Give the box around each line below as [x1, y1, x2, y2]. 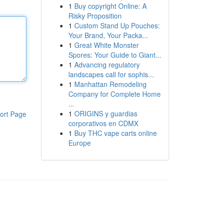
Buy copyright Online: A [74, 1, 147, 11]
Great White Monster [74, 40, 139, 50]
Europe [68, 138, 91, 148]
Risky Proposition [68, 11, 122, 21]
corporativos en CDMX [68, 118, 138, 128]
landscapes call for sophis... [68, 69, 154, 79]
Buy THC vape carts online [74, 128, 157, 138]
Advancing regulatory [74, 60, 140, 69]
